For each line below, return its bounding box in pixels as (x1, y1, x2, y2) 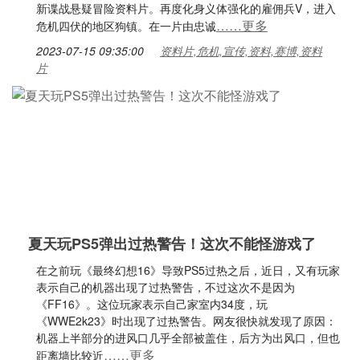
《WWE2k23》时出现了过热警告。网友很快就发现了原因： (36, 313, 337, 329)
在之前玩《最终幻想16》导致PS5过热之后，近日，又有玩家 (36, 262, 340, 278)
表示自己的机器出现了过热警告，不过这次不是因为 (36, 279, 295, 295)
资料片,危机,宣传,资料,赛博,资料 (160, 43, 322, 59)
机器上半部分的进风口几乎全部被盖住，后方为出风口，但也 (36, 329, 340, 346)
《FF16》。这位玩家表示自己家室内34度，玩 (36, 296, 268, 312)
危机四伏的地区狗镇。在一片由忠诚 (36, 18, 216, 34)
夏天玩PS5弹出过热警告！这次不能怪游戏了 (28, 233, 316, 254)
